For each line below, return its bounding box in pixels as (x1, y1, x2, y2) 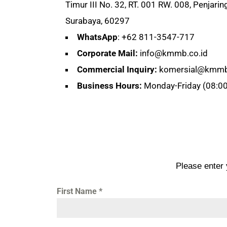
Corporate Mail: (77, 48, 138, 58)
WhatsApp (77, 31, 118, 42)
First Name (57, 186, 99, 196)
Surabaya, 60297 (65, 15, 130, 26)
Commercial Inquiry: (77, 64, 157, 74)
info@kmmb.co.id (140, 48, 208, 58)
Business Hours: (77, 80, 142, 91)
